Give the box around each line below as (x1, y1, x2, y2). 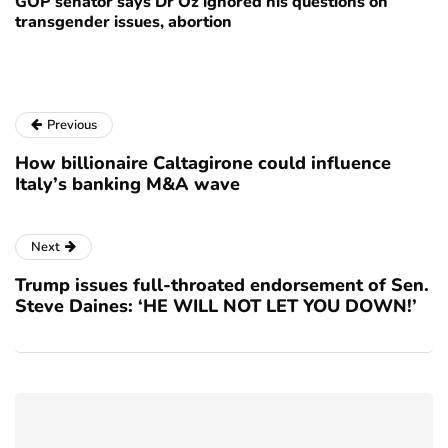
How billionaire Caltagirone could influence (15, 151, 391, 176)
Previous (47, 116, 97, 135)
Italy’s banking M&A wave (15, 172, 240, 197)
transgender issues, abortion (15, 11, 232, 34)
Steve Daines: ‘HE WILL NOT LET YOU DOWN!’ (15, 294, 417, 319)
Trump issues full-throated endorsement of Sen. (15, 273, 429, 298)
